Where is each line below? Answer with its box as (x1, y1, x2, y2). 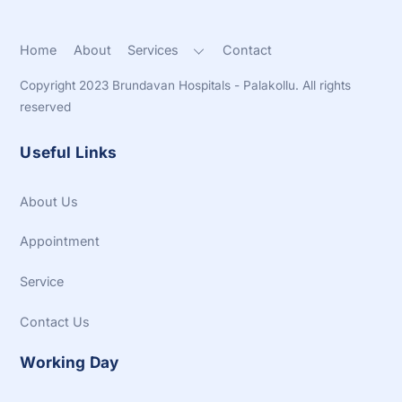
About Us (20, 193, 79, 209)
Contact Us (20, 313, 91, 329)
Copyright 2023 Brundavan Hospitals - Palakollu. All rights (20, 78, 352, 93)
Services (127, 41, 179, 57)
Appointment (20, 233, 100, 249)
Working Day (20, 353, 119, 372)
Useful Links (20, 142, 118, 162)
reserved (20, 100, 72, 115)
